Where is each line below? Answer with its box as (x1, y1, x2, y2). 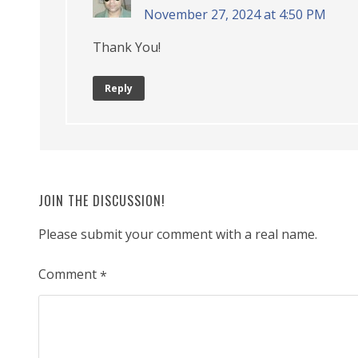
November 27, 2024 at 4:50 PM (143, 5, 326, 23)
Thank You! (92, 38, 161, 56)
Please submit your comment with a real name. (38, 225, 317, 243)
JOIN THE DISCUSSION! (38, 190, 165, 210)
